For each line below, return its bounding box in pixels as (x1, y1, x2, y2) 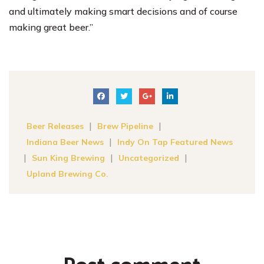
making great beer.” (9, 21, 93, 33)
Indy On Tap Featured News (117, 136, 233, 147)
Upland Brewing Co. (27, 168, 108, 179)
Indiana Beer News (27, 136, 104, 147)
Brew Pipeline (97, 120, 153, 131)
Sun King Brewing (32, 152, 105, 163)
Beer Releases (27, 120, 84, 131)
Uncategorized (118, 152, 179, 163)
